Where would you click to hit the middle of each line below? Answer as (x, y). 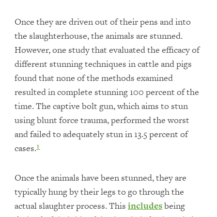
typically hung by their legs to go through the (99, 192)
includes (145, 206)
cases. (25, 148)
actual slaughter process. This (71, 206)
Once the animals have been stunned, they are (101, 178)
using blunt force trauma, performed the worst (102, 120)
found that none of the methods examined (94, 78)
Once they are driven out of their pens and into (103, 22)
